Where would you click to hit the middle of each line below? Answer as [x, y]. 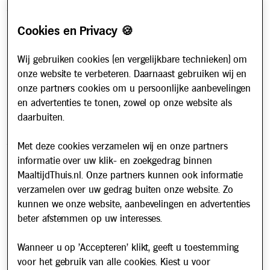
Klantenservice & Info [67, 73]
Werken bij [29, 187]
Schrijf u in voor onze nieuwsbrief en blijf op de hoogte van [132, 261]
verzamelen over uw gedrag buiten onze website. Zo [125, 190]
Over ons [26, 168]
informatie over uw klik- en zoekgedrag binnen [115, 161]
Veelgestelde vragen [48, 149]
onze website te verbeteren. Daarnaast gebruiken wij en [132, 74]
